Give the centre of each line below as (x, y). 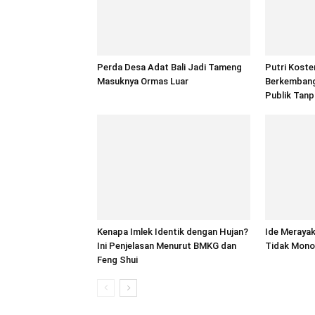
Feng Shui (118, 260)
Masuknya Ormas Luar (144, 81)
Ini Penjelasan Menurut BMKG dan (167, 246)
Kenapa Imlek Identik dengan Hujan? (173, 232)
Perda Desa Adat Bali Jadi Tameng (169, 67)
